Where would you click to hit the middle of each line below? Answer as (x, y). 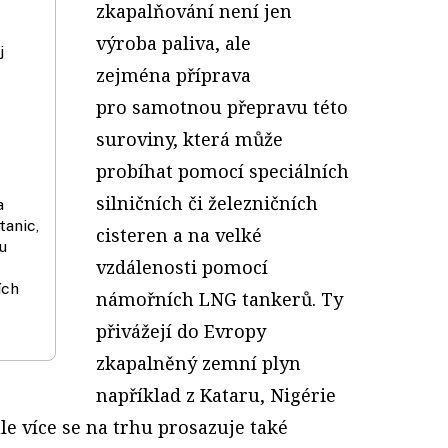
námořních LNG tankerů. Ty (219, 298)
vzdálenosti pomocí (182, 266)
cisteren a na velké (179, 234)
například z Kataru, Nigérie (216, 394)
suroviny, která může (189, 138)
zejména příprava (173, 74)
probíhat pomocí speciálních (222, 170)
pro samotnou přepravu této (222, 106)
